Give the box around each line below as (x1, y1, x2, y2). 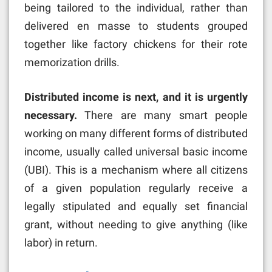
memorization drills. (24, 55, 120, 69)
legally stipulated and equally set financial (24, 199, 248, 212)
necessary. (24, 108, 85, 121)
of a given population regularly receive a (24, 181, 248, 194)
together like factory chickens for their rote (24, 37, 248, 50)
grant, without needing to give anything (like (24, 217, 248, 231)
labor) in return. (24, 236, 98, 249)
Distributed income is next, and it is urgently (24, 90, 248, 103)
